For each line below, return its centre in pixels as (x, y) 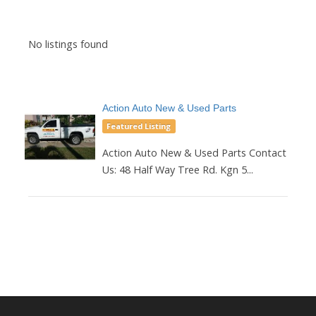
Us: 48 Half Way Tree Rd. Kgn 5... (178, 169)
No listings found (68, 44)
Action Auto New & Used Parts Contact (194, 152)
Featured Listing (139, 126)
